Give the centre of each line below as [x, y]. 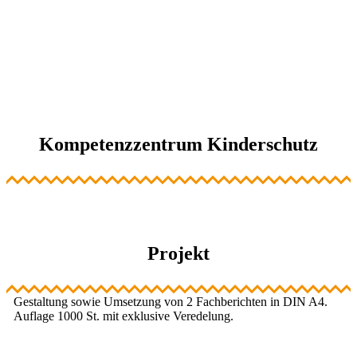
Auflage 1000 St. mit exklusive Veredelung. [123, 316]
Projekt [178, 253]
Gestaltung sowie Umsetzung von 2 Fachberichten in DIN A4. [170, 301]
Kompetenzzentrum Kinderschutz [178, 144]
